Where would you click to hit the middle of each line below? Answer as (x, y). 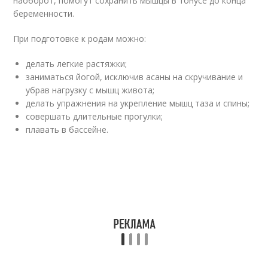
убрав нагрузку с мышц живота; (90, 90)
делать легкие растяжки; (77, 64)
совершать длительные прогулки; (95, 116)
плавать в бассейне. (67, 130)
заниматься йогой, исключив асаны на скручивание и (135, 77)
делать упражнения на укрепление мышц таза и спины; (138, 103)
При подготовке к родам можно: (80, 39)
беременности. (44, 13)
